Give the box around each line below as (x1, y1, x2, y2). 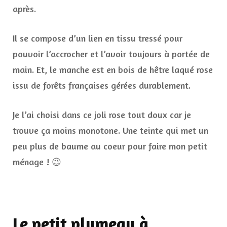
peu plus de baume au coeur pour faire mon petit (13, 140, 207, 152)
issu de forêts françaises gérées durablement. (13, 80, 191, 91)
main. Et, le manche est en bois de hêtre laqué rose (13, 64, 213, 75)
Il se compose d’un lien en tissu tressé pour (13, 32, 182, 44)
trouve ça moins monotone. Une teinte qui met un (13, 125, 208, 136)
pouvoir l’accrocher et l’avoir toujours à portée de (13, 48, 210, 60)
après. (13, 3, 36, 15)
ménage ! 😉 (13, 156, 61, 168)
